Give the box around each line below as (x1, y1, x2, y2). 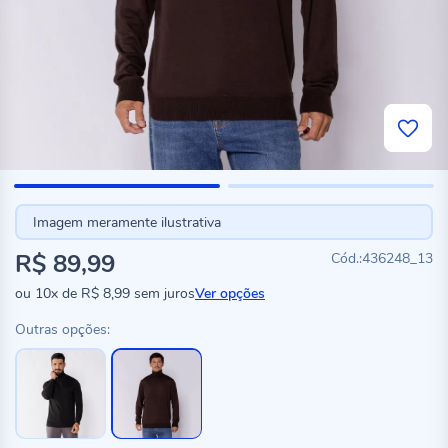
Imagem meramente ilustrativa (32, 212, 221, 232)
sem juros (130, 284, 195, 303)
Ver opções (195, 284, 265, 303)
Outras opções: (15, 320, 110, 339)
